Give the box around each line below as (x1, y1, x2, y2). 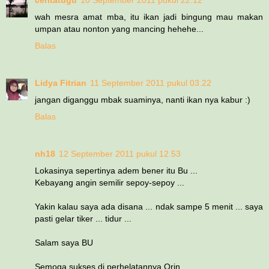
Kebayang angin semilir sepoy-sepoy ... (35, 177, 184, 187)
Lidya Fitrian (35, 77, 86, 88)
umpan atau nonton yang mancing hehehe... (35, 23, 204, 34)
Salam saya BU (35, 237, 93, 247)
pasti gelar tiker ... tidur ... (35, 213, 131, 223)
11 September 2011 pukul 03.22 (90, 77, 211, 88)
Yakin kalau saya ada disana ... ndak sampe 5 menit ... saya (35, 201, 263, 211)
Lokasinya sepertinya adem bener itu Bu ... (35, 165, 198, 175)
